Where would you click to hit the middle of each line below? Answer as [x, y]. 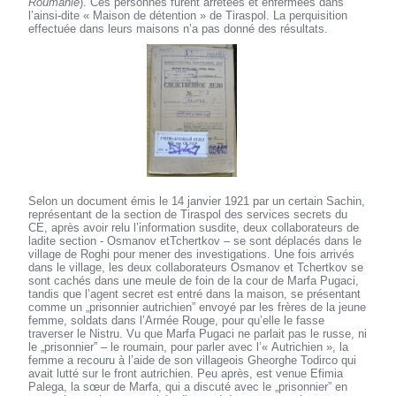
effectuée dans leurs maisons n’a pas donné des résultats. [179, 29]
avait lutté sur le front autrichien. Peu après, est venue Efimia [186, 374]
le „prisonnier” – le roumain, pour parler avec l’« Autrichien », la [189, 347]
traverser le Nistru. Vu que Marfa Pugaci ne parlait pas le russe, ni [198, 334]
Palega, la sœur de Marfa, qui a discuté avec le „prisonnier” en [188, 387]
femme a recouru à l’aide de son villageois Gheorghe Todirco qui [193, 361]
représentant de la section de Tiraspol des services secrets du [188, 215]
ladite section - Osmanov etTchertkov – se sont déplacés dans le [195, 241]
